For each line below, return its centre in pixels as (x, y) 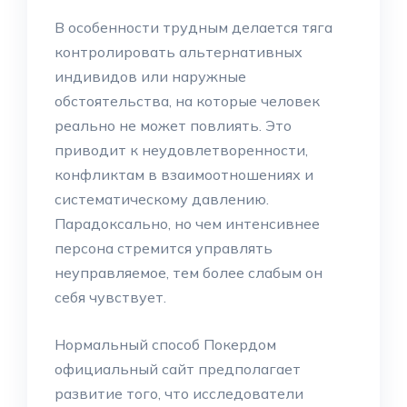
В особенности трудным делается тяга (194, 27)
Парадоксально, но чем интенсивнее (187, 223)
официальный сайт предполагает (178, 369)
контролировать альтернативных (179, 52)
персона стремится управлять (164, 248)
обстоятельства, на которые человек (187, 101)
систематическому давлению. (162, 199)
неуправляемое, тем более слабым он (189, 273)
